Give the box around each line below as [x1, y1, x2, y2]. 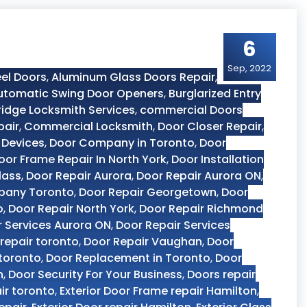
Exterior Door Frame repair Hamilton [60, 283, 257, 299]
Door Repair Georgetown [79, 184, 217, 200]
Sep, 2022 [228, 62, 272, 75]
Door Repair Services [116, 217, 230, 233]
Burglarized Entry [169, 86, 261, 101]
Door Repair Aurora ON [136, 168, 261, 184]
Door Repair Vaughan [84, 234, 202, 249]
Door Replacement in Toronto [46, 250, 210, 266]
